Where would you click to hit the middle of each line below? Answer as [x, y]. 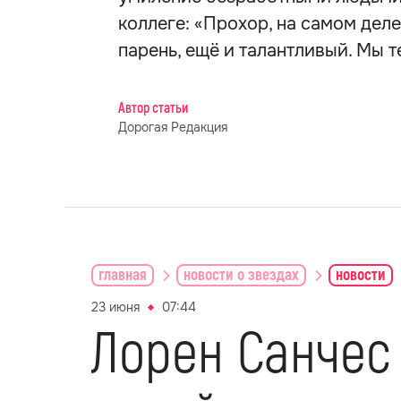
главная [123, 275]
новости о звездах [241, 275]
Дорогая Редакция [173, 127]
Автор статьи [153, 108]
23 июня [115, 307]
